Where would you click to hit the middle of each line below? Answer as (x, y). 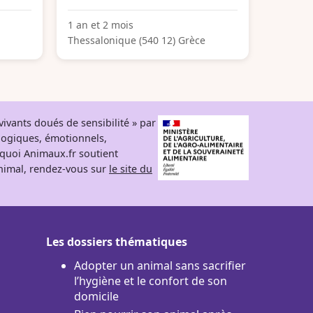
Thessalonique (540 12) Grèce (137, 40)
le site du (131, 168)
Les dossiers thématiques (117, 241)
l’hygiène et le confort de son (151, 281)
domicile (96, 296)
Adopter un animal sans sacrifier (160, 265)
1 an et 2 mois (101, 24)
